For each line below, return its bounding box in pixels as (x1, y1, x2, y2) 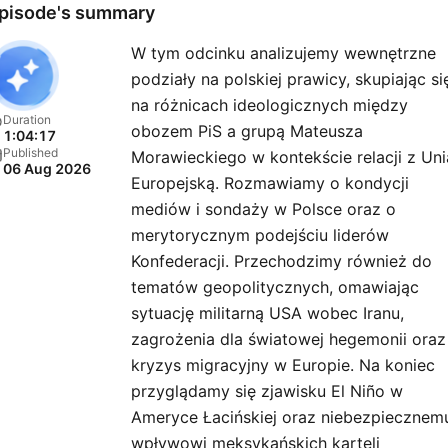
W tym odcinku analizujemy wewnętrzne (131, 42, 436, 63)
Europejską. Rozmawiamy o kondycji (131, 172, 409, 193)
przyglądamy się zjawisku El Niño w (131, 380, 403, 401)
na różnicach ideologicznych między (131, 94, 408, 115)
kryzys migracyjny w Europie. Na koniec (131, 354, 435, 375)
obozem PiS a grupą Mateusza (131, 120, 363, 141)
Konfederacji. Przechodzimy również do (131, 250, 432, 271)
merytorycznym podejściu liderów (131, 224, 389, 245)
